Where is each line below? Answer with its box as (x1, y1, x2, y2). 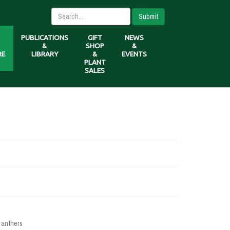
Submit (139, 11, 158, 21)
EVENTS (121, 50, 147, 58)
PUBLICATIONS (21, 33, 68, 42)
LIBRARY (31, 50, 58, 58)
